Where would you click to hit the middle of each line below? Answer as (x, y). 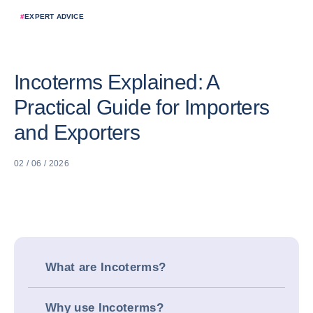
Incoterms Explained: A (116, 82)
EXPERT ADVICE (54, 16)
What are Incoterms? (106, 267)
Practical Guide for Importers (142, 107)
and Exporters (77, 132)
